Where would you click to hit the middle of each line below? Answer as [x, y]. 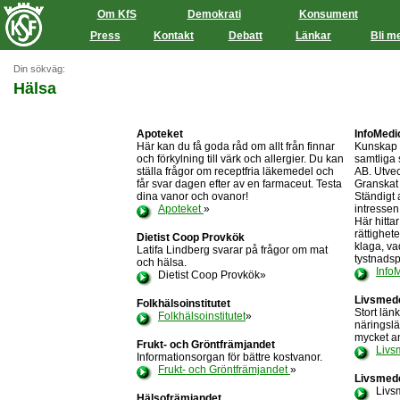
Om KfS [117, 14]
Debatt [245, 36]
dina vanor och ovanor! [192, 196]
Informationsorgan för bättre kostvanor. [229, 357]
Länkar [313, 36]
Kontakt [174, 36]
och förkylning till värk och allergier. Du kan [240, 159]
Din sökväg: [39, 69]
